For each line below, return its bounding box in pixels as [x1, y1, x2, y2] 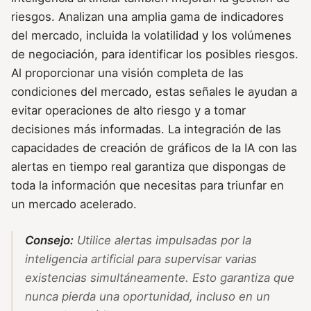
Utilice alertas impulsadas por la [73, 233, 251, 248]
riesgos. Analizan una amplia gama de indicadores [11, 9, 284, 24]
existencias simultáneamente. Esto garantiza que [24, 271, 294, 285]
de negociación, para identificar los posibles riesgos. [11, 47, 299, 61]
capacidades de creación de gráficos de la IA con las [11, 140, 297, 155]
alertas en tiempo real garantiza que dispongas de [11, 159, 286, 174]
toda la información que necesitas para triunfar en [11, 178, 284, 192]
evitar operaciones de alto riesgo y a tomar [11, 103, 246, 117]
